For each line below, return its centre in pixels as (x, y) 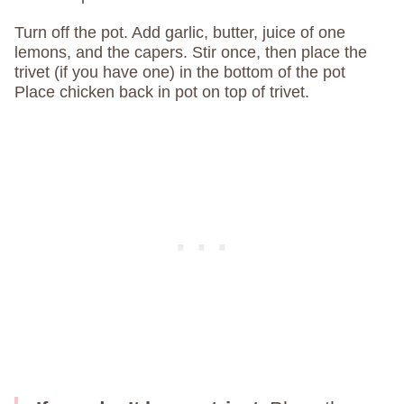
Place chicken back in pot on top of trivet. (162, 92)
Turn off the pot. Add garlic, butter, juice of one (180, 32)
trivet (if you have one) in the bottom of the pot (180, 72)
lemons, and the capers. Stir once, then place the (191, 52)
